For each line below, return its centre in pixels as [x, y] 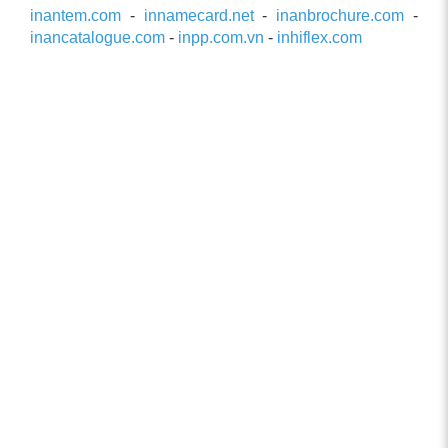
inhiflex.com [319, 37]
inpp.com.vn [221, 37]
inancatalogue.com [97, 37]
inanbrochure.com [340, 15]
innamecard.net [198, 15]
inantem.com [75, 15]
